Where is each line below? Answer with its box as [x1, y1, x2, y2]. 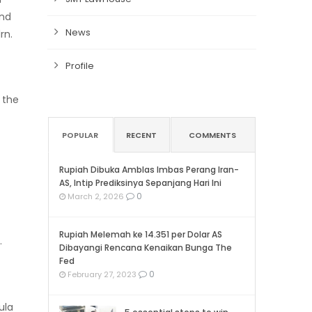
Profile [65, 59, 94, 72]
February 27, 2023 [65, 269, 136, 280]
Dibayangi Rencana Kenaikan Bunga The [59, 242, 232, 253]
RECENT [126, 130, 157, 141]
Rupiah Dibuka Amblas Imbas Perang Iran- [59, 164, 239, 175]
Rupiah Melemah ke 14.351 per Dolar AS [59, 228, 222, 240]
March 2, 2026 [65, 191, 124, 202]
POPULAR [62, 130, 98, 141]
